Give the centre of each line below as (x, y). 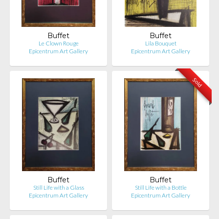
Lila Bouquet (161, 43)
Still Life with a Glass (58, 187)
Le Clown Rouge (58, 43)
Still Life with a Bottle (161, 187)
